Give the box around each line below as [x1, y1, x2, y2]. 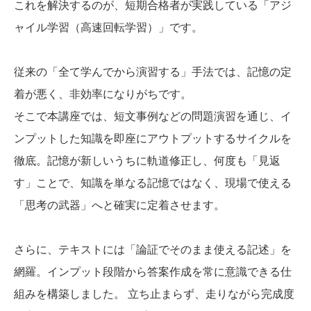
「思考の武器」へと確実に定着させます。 [14, 199, 225, 212]
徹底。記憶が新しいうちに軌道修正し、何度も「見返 [14, 155, 280, 167]
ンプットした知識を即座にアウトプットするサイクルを [14, 133, 292, 145]
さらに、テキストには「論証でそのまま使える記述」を [14, 244, 292, 256]
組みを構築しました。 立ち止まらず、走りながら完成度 [14, 288, 294, 301]
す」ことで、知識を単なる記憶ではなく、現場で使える [14, 177, 292, 190]
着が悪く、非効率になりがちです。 [14, 88, 192, 101]
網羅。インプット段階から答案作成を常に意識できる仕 [14, 266, 292, 278]
